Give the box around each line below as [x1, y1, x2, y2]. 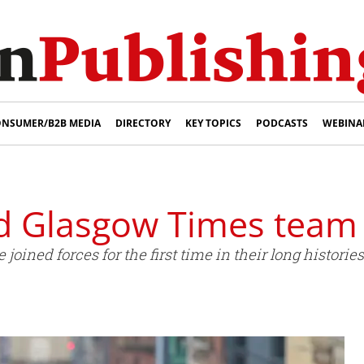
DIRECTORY [115, 116, 171, 130]
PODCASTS [256, 116, 308, 130]
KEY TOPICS [185, 116, 241, 130]
